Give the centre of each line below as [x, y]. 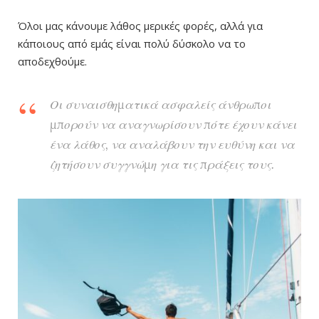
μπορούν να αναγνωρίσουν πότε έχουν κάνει [173, 125]
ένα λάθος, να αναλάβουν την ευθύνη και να [172, 145]
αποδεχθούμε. [52, 62]
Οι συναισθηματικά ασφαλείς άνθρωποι [161, 105]
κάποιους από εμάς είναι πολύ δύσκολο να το [132, 44]
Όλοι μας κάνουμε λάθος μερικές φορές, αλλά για [140, 26]
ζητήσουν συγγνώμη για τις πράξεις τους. [162, 165]
